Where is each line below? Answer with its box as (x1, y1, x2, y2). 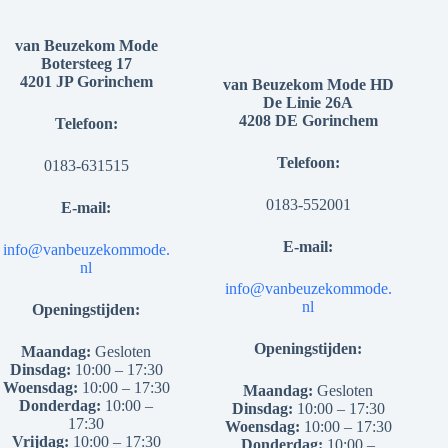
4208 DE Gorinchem (238, 112, 378, 129)
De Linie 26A (263, 94, 354, 111)
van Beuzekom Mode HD (222, 76, 394, 93)
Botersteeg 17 (40, 55, 132, 72)
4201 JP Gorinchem (19, 73, 153, 90)
